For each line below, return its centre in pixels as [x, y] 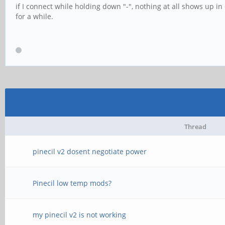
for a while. [34, 16]
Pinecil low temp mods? [72, 183]
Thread [195, 127]
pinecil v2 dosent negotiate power [90, 151]
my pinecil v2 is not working [80, 215]
